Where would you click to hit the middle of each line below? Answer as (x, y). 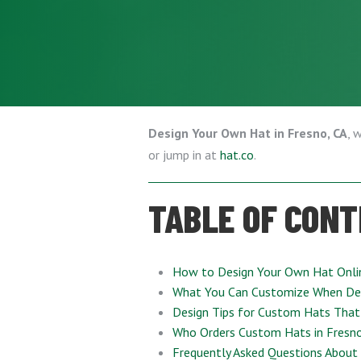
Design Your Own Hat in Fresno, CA (248, 133)
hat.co (237, 155)
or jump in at (184, 155)
